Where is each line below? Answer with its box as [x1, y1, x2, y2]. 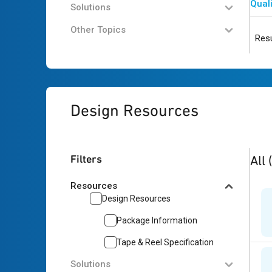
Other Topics [70, 24, 126, 35]
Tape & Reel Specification [117, 237, 214, 247]
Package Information [117, 216, 197, 225]
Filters [70, 152, 102, 165]
